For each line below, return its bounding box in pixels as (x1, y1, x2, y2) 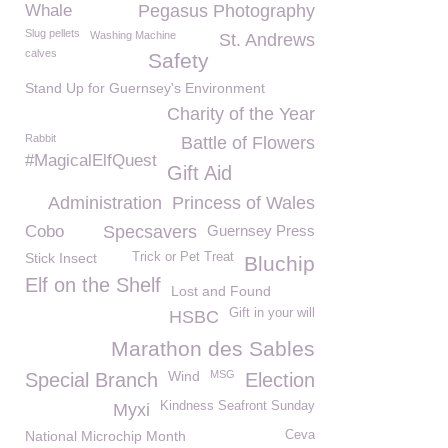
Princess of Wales (172, 193, 315, 213)
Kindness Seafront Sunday (160, 399, 315, 413)
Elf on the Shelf (25, 274, 161, 296)
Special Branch (25, 369, 158, 391)
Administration (48, 193, 162, 213)
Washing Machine (90, 29, 176, 41)
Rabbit (25, 132, 56, 144)
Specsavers (103, 222, 197, 242)
